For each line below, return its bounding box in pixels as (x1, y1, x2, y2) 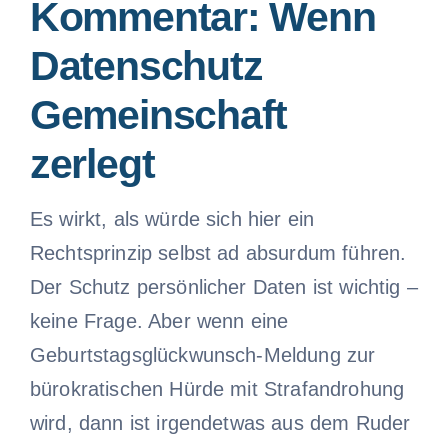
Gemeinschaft (29, 92, 288, 139)
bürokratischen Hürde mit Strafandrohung (29, 377, 405, 400)
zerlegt (29, 141, 155, 188)
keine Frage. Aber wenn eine (29, 309, 289, 332)
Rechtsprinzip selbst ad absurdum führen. (29, 241, 407, 264)
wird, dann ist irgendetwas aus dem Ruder (29, 411, 411, 434)
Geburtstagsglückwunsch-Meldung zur (29, 343, 376, 366)
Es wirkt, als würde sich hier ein (29, 207, 315, 230)
